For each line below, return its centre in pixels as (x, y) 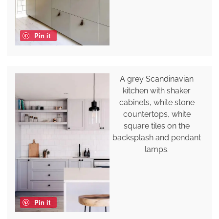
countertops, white (157, 114)
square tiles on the (157, 126)
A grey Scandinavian (157, 79)
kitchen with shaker (157, 90)
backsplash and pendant (157, 137)
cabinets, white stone (157, 102)
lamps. (157, 149)
